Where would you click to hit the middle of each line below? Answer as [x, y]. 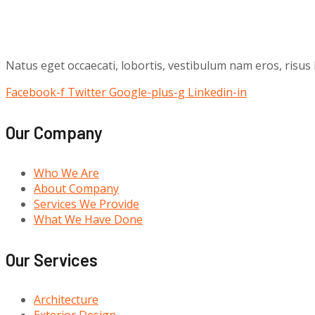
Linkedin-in [217, 92]
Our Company [54, 132]
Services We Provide [86, 204]
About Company [76, 188]
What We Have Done [88, 219]
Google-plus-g [147, 92]
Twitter [87, 92]
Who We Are [66, 173]
